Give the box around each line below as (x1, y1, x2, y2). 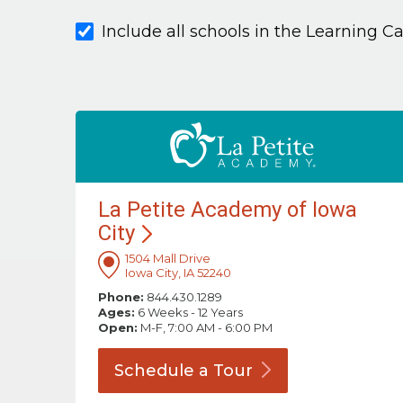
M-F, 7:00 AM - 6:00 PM (138, 320, 273, 336)
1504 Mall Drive (125, 251, 210, 266)
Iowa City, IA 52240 (125, 265, 231, 281)
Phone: (98, 290, 144, 305)
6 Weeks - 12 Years (135, 305, 243, 320)
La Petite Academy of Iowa (98, 197, 357, 223)
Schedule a (114, 361, 213, 381)
